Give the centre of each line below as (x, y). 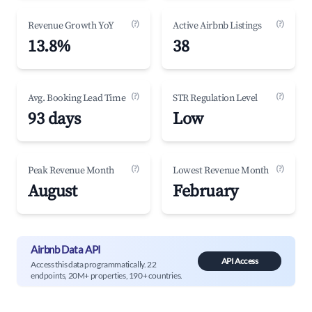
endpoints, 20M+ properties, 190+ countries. (107, 275)
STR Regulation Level (215, 98)
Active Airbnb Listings (217, 26)
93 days (54, 119)
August (53, 192)
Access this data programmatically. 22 (94, 264)
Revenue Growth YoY (71, 26)
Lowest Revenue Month (221, 171)
